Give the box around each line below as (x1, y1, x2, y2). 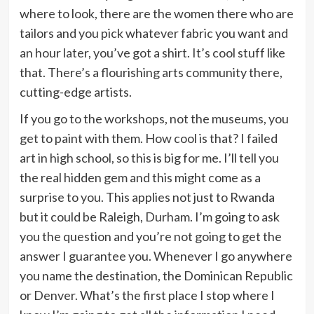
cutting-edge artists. (19, 83, 132, 100)
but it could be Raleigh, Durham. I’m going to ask (19, 208, 280, 224)
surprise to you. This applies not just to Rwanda (19, 189, 275, 205)
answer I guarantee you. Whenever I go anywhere (19, 247, 292, 264)
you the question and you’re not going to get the (19, 228, 282, 244)
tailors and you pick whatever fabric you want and (19, 25, 288, 41)
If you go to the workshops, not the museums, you (19, 110, 289, 126)
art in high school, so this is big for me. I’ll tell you (19, 149, 279, 165)
